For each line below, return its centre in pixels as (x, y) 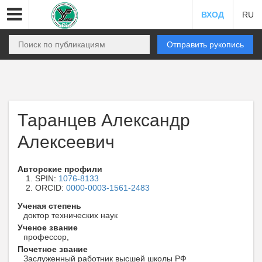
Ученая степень (49, 206)
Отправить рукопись (205, 44)
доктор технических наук (70, 215)
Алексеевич (66, 142)
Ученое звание (48, 227)
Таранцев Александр (104, 120)
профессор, (46, 237)
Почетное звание (53, 249)
